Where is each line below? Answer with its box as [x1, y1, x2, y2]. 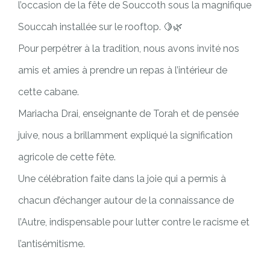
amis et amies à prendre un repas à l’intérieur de [18, 64, 227, 76]
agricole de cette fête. [18, 151, 116, 163]
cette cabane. [18, 86, 79, 98]
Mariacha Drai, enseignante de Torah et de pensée [18, 108, 239, 119]
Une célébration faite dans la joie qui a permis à [18, 173, 226, 184]
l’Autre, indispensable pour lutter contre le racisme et [18, 216, 250, 228]
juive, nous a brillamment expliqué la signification [18, 130, 233, 141]
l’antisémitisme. [18, 238, 85, 250]
